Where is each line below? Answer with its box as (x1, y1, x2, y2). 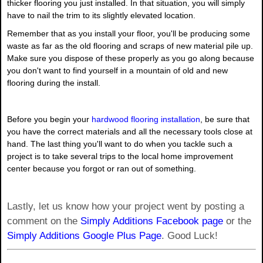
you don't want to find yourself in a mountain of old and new (7, 66, 228, 76)
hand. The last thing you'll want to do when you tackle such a (7, 139, 232, 149)
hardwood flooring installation (92, 114, 200, 124)
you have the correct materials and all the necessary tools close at (7, 127, 252, 137)
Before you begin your (7, 114, 92, 124)
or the (223, 215, 251, 227)
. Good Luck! (161, 230, 218, 242)
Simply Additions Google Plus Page (7, 230, 161, 242)
